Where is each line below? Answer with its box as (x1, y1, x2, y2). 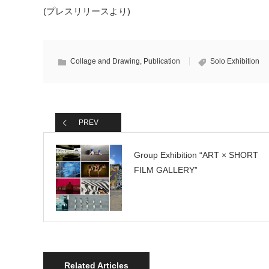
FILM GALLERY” (134, 165, 198, 175)
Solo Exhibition (210, 57, 259, 66)
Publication (144, 57, 180, 66)
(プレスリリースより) (43, 6, 130, 17)
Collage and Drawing (70, 57, 140, 66)
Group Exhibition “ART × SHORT (134, 150, 258, 160)
